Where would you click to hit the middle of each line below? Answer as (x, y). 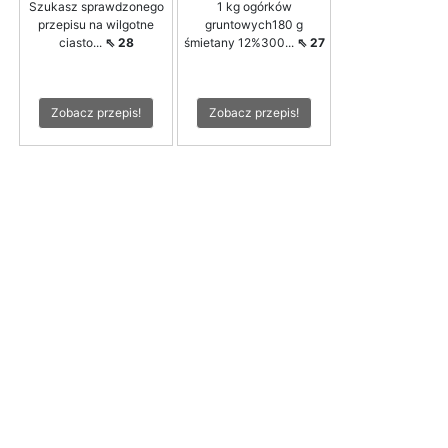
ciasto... (81, 42)
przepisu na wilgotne (96, 24)
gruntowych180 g (254, 24)
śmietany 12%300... (240, 42)
